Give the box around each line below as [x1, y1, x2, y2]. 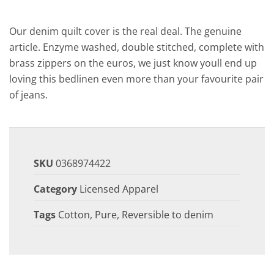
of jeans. [9, 88, 48, 102]
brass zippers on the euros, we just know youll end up [9, 56, 257, 70]
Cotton [58, 208, 90, 222]
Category [34, 182, 77, 196]
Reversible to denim [122, 208, 213, 222]
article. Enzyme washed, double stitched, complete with [9, 40, 264, 54]
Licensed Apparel [80, 182, 158, 196]
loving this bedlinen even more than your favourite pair [9, 72, 264, 86]
